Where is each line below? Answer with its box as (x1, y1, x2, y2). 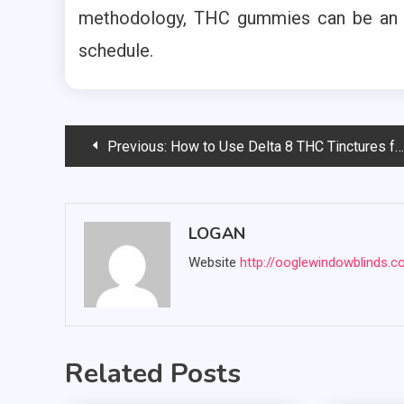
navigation (64, 166, 197, 204)
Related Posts (65, 355, 241, 393)
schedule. (78, 39, 153, 61)
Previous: (107, 137, 167, 155)
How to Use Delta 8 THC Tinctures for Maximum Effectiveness (170, 137, 395, 155)
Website (188, 253, 236, 271)
